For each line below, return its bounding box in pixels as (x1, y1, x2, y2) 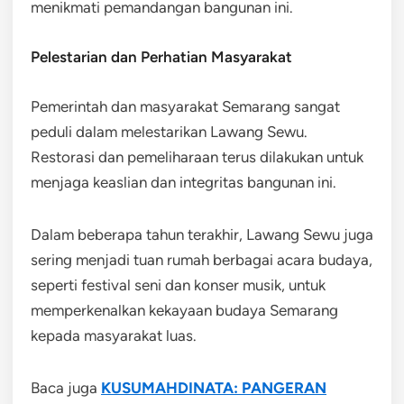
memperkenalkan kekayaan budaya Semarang (31, 301, 338, 319)
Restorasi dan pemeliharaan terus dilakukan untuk (31, 148, 363, 166)
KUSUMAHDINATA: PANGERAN (101, 379, 326, 397)
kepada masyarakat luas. (31, 326, 197, 344)
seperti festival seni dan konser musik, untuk (31, 276, 326, 294)
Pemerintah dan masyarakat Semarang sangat (31, 97, 340, 115)
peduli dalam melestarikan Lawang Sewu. (31, 123, 308, 141)
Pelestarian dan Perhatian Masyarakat (31, 48, 292, 66)
